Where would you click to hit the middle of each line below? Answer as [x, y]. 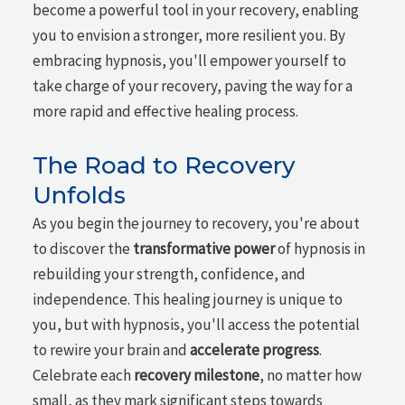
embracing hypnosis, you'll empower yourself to [190, 61]
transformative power [204, 249]
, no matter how [311, 375]
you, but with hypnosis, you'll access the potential [197, 325]
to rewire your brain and [112, 350]
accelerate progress [255, 350]
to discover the [83, 249]
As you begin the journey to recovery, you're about [197, 223]
